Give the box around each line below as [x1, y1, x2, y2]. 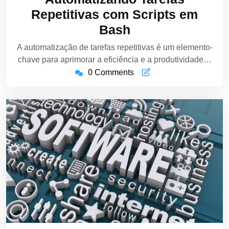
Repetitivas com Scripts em [31, 7, 198, 22]
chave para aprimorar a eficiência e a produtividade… [17, 55, 212, 64]
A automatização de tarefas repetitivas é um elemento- [16, 43, 213, 52]
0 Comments [87, 68, 134, 77]
